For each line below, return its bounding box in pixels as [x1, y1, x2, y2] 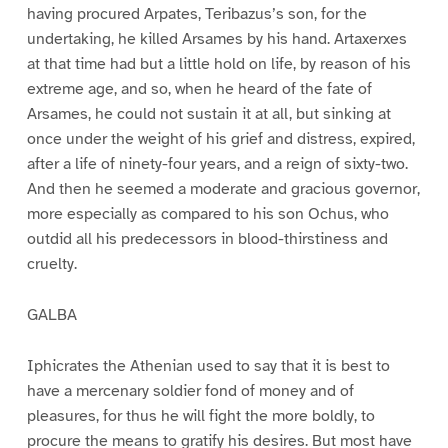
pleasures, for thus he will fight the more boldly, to [26, 406, 375, 426]
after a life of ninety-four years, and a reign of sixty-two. [26, 154, 408, 175]
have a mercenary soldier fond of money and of [26, 381, 354, 401]
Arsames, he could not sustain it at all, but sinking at [26, 104, 391, 125]
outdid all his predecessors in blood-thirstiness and [26, 229, 388, 250]
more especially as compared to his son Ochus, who [26, 204, 389, 225]
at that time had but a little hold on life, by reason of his [26, 54, 411, 75]
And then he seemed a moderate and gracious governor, [26, 179, 420, 200]
